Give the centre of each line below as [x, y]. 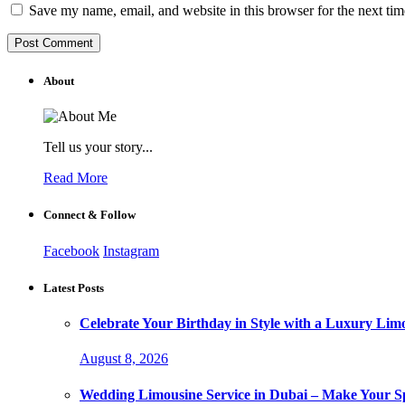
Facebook [71, 250]
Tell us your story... [98, 147]
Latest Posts [74, 287]
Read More [75, 178]
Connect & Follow [89, 215]
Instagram [131, 250]
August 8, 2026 [124, 359]
